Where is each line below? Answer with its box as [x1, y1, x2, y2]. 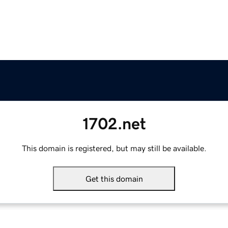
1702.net [82, 116, 146, 132]
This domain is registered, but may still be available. [21, 144, 207, 153]
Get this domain [85, 175, 143, 183]
